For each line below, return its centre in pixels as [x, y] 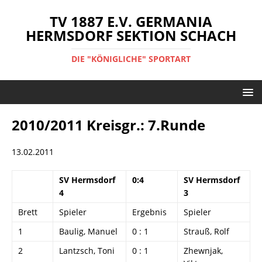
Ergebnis [149, 212]
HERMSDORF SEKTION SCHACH [131, 35]
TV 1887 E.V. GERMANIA [131, 21]
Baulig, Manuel [88, 231]
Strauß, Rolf [206, 231]
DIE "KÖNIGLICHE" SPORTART [131, 59]
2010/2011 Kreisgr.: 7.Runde [108, 125]
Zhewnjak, [203, 251]
